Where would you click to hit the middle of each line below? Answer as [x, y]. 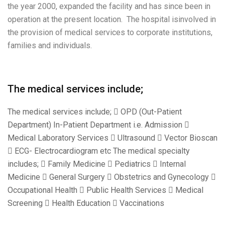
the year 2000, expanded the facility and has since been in [109, 6]
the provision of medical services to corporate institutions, [110, 32]
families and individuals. [51, 45]
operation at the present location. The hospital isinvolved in [112, 19]
